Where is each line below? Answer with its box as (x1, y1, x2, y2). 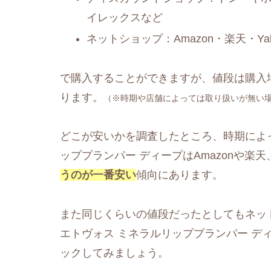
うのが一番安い (60, 169, 136, 181)
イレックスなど (86, 11, 163, 24)
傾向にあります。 (136, 169, 223, 181)
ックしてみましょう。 (60, 246, 169, 259)
